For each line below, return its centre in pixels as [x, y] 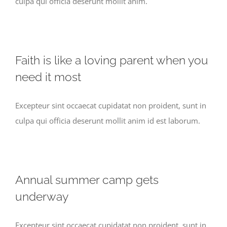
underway [42, 196]
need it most [48, 77]
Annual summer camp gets [87, 180]
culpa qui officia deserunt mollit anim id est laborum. [108, 121]
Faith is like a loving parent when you [112, 60]
